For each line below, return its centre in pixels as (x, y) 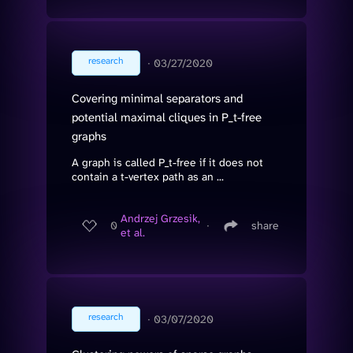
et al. (133, 233)
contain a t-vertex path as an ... (148, 176)
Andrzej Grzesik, (160, 219)
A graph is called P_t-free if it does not (167, 162)
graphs (89, 136)
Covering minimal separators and (157, 98)
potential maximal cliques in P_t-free (167, 117)
